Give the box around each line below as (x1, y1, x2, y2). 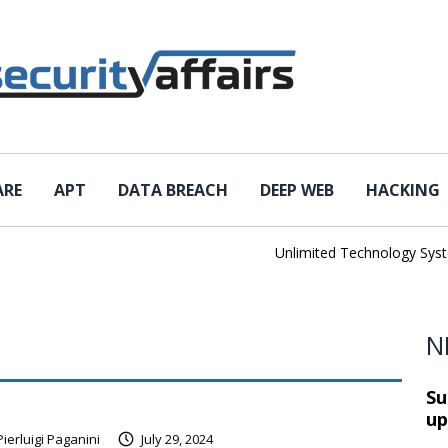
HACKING (366, 179, 440, 201)
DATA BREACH (118, 179, 228, 201)
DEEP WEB (260, 179, 334, 201)
